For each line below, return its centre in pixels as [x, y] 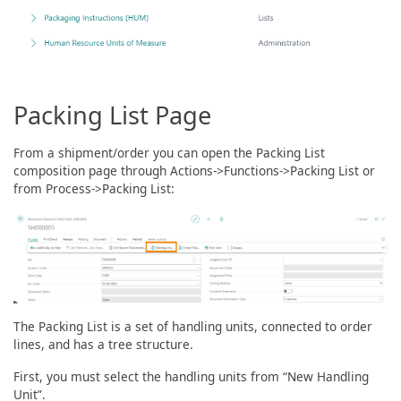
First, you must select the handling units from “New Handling [191, 377]
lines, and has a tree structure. [103, 345]
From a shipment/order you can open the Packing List [169, 153]
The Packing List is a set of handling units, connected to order [193, 327]
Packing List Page [112, 115]
